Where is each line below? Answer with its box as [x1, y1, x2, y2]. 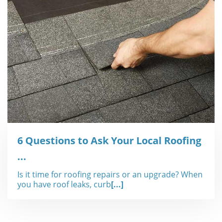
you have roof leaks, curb [17, 179, 111, 190]
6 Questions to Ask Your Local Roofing [17, 134, 201, 147]
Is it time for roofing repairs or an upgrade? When [17, 169, 203, 180]
